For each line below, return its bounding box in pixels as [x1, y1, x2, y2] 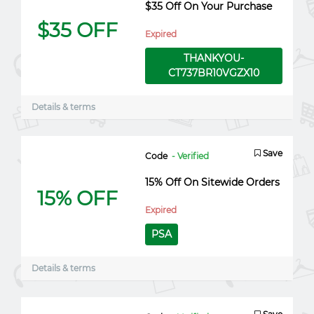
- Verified [171, 151, 209, 161]
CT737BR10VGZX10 [168, 67, 259, 79]
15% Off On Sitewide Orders [144, 176, 280, 189]
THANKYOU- [183, 52, 244, 64]
